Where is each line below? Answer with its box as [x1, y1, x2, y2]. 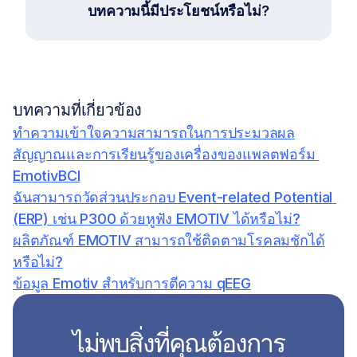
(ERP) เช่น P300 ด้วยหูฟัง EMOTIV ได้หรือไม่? [13, 210, 300, 227]
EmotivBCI [13, 167, 80, 184]
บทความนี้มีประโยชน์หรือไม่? [88, 2, 269, 19]
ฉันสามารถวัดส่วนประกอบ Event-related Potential [13, 189, 333, 206]
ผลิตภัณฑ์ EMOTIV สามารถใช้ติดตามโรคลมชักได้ [13, 232, 325, 249]
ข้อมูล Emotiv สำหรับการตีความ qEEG [13, 275, 251, 292]
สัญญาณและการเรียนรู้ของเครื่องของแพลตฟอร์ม [13, 146, 316, 163]
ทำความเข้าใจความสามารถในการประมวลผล [13, 124, 296, 141]
